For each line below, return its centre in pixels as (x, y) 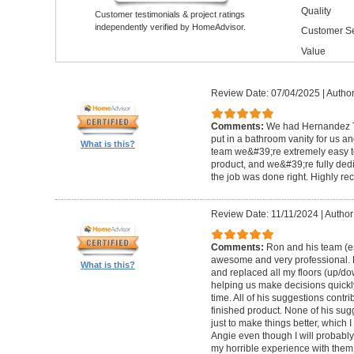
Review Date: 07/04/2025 (265, 93)
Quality (316, 11)
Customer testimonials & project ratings (170, 14)
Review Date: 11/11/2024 (264, 214)
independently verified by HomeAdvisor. (170, 26)
